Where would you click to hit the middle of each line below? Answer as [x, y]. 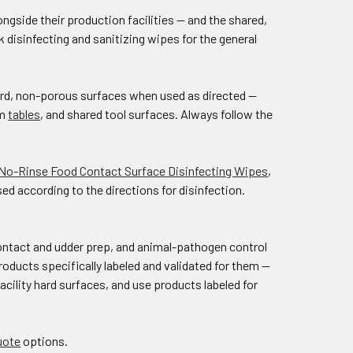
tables [24, 114]
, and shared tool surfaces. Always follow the [157, 114]
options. [45, 341]
